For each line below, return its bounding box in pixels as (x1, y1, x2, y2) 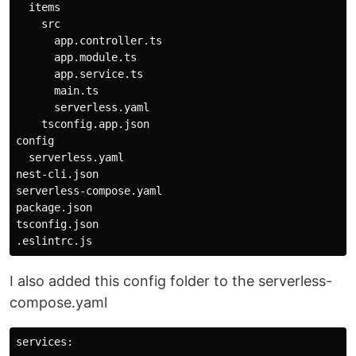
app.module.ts (16, 51, 137, 64)
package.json (16, 201, 92, 214)
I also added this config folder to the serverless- (10, 273, 332, 289)
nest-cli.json (16, 168, 99, 180)
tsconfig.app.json (16, 118, 149, 130)
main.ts (16, 84, 99, 97)
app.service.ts (16, 68, 143, 80)
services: (16, 335, 73, 348)
